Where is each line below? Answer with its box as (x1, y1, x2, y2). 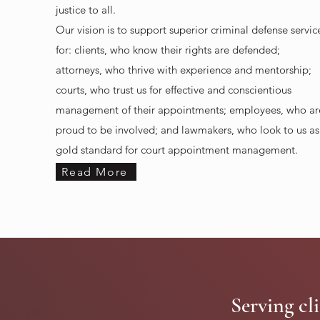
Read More (61, 165, 128, 179)
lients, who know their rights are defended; (79, 43, 281, 56)
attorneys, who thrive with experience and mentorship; (56, 63, 312, 76)
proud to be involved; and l (56, 123, 185, 136)
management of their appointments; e (56, 103, 236, 116)
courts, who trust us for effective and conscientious (56, 83, 292, 96)
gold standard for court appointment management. (56, 143, 299, 156)
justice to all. (56, 3, 116, 16)
